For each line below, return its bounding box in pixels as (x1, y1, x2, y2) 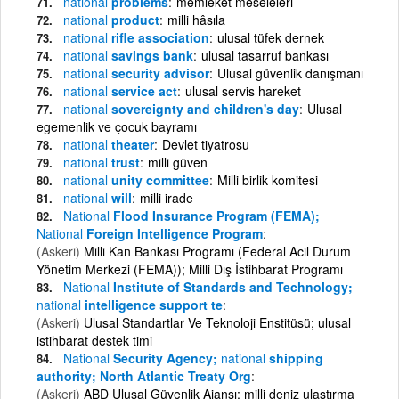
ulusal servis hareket (185, 81, 301, 100)
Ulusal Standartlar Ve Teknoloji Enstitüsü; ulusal (84, 313, 351, 331)
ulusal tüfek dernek (217, 28, 324, 46)
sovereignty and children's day (108, 99, 299, 118)
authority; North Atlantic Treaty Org (37, 366, 251, 385)
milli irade (140, 188, 193, 207)
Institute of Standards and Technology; (110, 277, 353, 296)
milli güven (148, 152, 208, 171)
